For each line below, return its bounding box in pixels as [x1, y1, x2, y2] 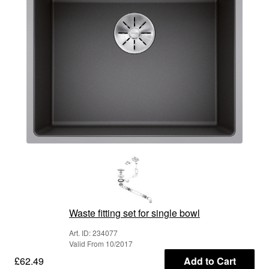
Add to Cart [183, 253, 236, 268]
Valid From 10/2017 [69, 238, 133, 249]
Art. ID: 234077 [69, 227, 118, 238]
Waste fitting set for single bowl [69, 205, 200, 220]
